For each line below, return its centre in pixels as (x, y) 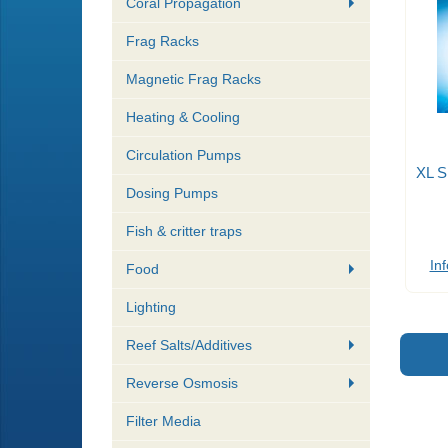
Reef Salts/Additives (189, 345)
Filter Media (163, 421)
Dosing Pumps (172, 193)
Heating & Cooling (183, 117)
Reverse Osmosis (182, 383)
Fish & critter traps (184, 231)
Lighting (151, 307)
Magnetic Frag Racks (193, 79)
